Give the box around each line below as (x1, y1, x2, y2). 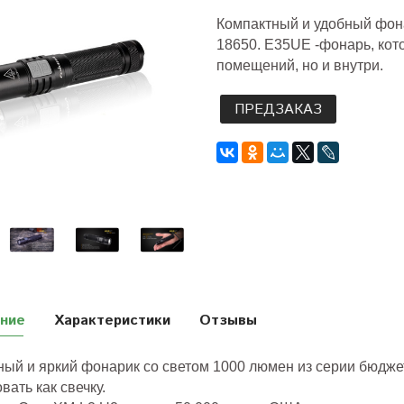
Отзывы (199, 309, 257, 331)
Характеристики (54, 309, 170, 331)
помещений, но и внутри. (216, 57, 383, 73)
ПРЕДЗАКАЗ (234, 98, 322, 120)
